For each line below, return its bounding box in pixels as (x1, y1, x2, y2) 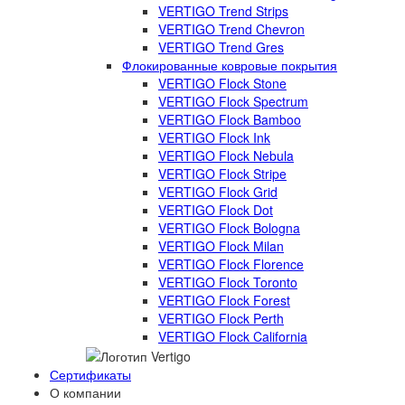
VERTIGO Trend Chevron (158, 20, 305, 38)
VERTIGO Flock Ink (158, 128, 270, 146)
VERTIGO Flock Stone (158, 74, 287, 92)
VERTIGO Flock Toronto (158, 273, 297, 291)
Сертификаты (50, 365, 131, 384)
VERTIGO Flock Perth (158, 309, 284, 327)
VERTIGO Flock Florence (158, 255, 304, 273)
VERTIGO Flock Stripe (158, 165, 287, 183)
